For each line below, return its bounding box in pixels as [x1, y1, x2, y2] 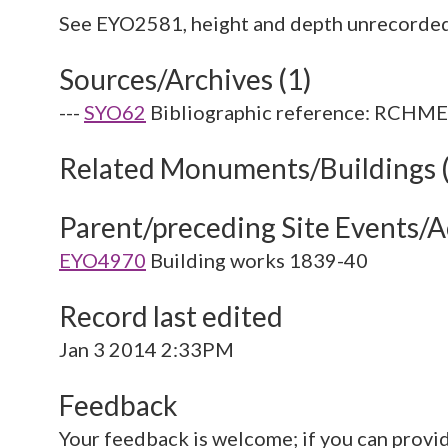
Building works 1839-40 [150, 248, 368, 272]
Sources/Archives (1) [59, 62, 312, 96]
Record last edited [59, 299, 283, 333]
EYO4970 [59, 248, 146, 272]
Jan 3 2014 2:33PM [59, 337, 234, 361]
